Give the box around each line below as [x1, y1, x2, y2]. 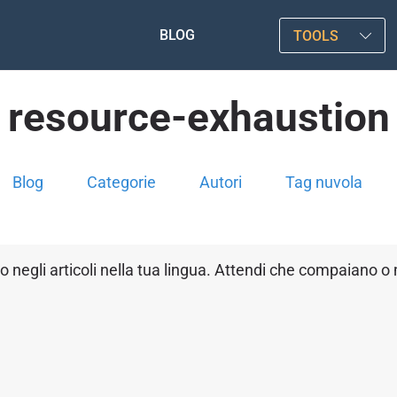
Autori [199, 173, 242, 191]
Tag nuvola [285, 173, 362, 191]
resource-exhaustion [7, 93, 390, 141]
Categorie [87, 173, 156, 191]
